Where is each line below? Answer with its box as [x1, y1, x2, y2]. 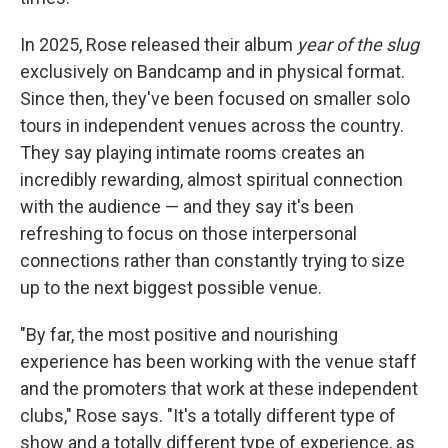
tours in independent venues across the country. [20, 115, 404, 137]
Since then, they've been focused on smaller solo [20, 88, 410, 110]
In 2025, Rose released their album [20, 34, 297, 56]
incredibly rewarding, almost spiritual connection [20, 169, 403, 191]
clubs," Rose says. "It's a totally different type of [20, 405, 396, 427]
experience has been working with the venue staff [20, 351, 417, 373]
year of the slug [297, 34, 419, 56]
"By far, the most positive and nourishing [20, 324, 338, 346]
